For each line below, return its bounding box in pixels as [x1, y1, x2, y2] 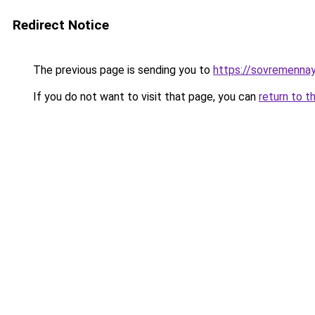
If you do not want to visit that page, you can [30, 90, 259, 103]
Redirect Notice [13, 17, 109, 33]
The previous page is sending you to [30, 63, 213, 77]
